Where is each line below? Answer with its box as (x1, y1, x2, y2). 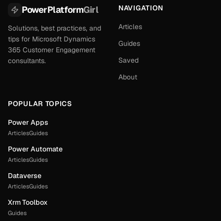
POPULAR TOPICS (8, 99, 72, 108)
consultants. (8, 56, 46, 65)
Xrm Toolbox (8, 198, 48, 207)
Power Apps (8, 118, 48, 127)
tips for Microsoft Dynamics (8, 35, 95, 43)
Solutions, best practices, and (8, 24, 101, 33)
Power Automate (8, 145, 63, 153)
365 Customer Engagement (8, 45, 95, 54)
